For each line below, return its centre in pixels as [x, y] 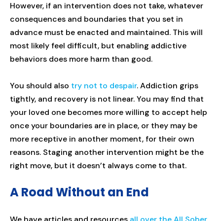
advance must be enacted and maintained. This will [106, 32]
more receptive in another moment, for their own [102, 139]
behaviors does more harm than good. [81, 59]
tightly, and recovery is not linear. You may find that [107, 99]
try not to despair [104, 85]
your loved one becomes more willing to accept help [109, 112]
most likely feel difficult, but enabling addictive [98, 45]
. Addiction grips [167, 85]
